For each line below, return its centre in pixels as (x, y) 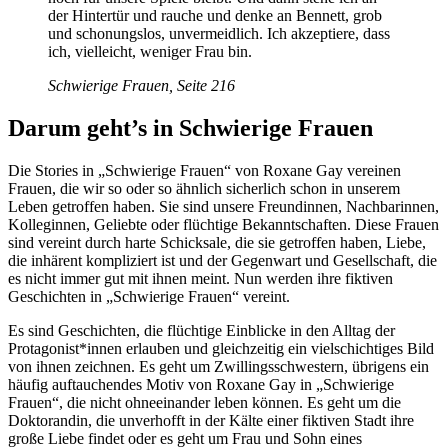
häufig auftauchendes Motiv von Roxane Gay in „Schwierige (201, 384)
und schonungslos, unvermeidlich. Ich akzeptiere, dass (219, 33)
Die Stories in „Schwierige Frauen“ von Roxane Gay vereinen (204, 170)
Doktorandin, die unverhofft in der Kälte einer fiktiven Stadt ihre (211, 420)
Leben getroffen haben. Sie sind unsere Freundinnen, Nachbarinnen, (223, 206)
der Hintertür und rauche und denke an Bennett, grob (215, 15)
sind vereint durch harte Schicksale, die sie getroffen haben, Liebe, (217, 242)
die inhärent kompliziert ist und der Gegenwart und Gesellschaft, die (222, 260)
